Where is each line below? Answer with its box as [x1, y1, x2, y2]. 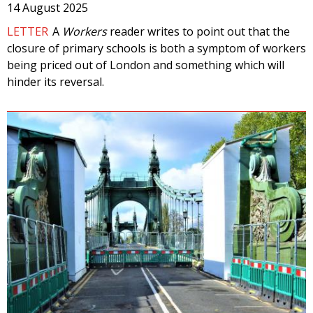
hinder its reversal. [7, 74, 104, 89]
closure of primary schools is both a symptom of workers [7, 41, 306, 56]
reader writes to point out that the [107, 24, 291, 39]
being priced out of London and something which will [7, 57, 284, 73]
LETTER [7, 24, 48, 39]
